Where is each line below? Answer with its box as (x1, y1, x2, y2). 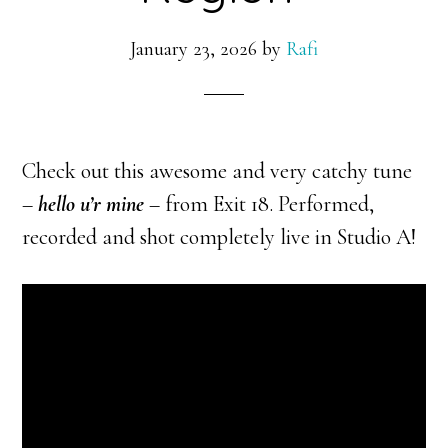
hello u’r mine (38, 190, 150, 217)
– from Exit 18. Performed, (149, 190, 375, 217)
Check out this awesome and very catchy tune (22, 157, 413, 184)
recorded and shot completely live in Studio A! (22, 223, 417, 250)
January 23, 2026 (130, 36, 257, 61)
